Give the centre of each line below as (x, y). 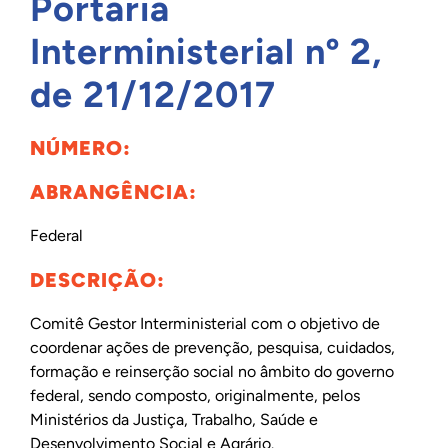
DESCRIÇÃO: (97, 280)
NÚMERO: (80, 148)
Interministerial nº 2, (205, 51)
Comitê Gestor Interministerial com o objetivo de (204, 323)
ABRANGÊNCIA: (113, 192)
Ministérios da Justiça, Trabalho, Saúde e (173, 419)
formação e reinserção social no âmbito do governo (211, 371)
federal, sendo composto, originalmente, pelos (194, 395)
